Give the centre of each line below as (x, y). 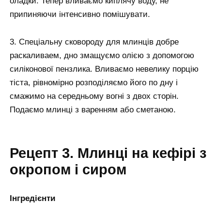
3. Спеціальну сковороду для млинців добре (94, 42)
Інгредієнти (32, 198)
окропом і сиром (68, 169)
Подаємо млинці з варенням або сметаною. (93, 110)
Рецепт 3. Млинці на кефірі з (108, 153)
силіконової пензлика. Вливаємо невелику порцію (104, 69)
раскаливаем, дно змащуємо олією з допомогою (102, 56)
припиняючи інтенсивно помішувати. (80, 15)
